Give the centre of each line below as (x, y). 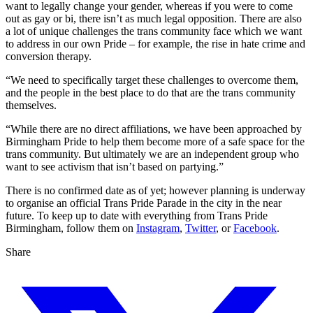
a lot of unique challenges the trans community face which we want (154, 31)
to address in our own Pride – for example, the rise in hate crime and (155, 44)
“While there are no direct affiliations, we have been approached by (154, 129)
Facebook (255, 228)
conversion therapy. (49, 57)
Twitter (201, 228)
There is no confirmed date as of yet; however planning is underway (155, 191)
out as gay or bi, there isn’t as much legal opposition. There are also (154, 19)
